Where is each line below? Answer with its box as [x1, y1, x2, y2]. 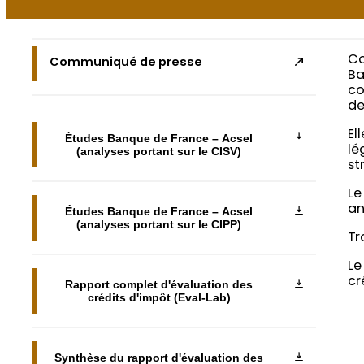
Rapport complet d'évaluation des [65, 277, 253, 291]
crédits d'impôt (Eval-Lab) [87, 290, 231, 304]
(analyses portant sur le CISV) [76, 144, 242, 158]
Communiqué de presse [49, 56, 202, 69]
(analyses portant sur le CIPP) [76, 217, 242, 231]
